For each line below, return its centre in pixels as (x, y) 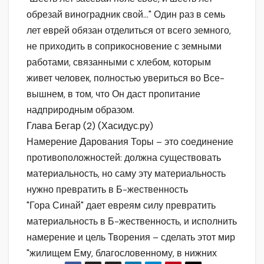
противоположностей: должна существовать (124, 157)
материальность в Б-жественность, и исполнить (132, 221)
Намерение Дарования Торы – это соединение (130, 141)
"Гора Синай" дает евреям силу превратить (121, 205)
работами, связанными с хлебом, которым (119, 62)
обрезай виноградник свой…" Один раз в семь (126, 14)
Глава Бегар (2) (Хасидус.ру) (90, 126)
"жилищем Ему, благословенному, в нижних (122, 253)
